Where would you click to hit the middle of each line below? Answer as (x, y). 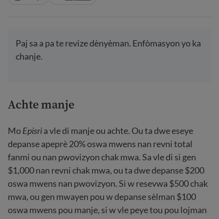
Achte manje (41, 104)
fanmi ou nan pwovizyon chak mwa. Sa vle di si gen (102, 157)
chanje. (29, 56)
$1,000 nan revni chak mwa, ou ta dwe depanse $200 (106, 170)
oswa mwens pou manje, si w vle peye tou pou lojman (107, 210)
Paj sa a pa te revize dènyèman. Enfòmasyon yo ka (108, 43)
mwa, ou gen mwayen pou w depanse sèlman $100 (102, 197)
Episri (32, 131)
